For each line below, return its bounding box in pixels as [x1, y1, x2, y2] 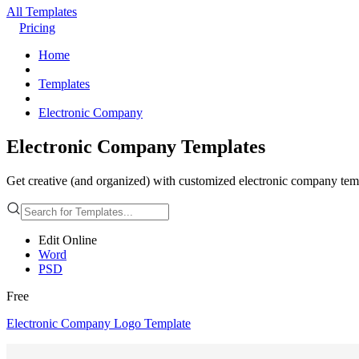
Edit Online [38, 232, 97, 247]
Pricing [19, 21, 55, 34]
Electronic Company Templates [6, 135, 265, 157]
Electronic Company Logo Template [6, 316, 191, 330]
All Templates [6, 5, 77, 18]
